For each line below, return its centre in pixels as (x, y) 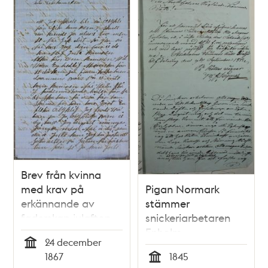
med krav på (53, 188)
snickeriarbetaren (188, 217)
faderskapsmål (182, 246)
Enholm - (167, 232)
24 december (74, 242)
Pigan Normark (182, 188)
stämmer (167, 203)
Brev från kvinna (61, 174)
